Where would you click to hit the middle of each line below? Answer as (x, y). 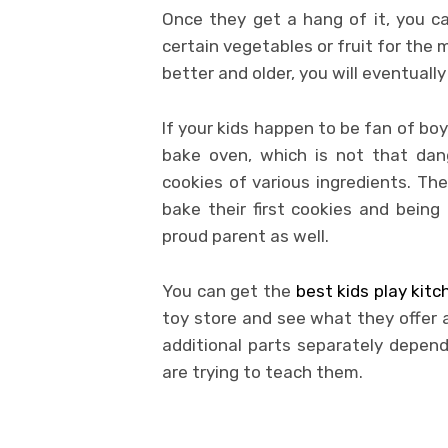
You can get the (229, 291)
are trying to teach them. (262, 372)
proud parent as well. (245, 236)
